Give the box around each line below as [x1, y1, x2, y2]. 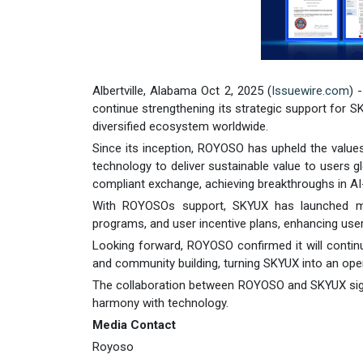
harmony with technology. [92, 296, 228, 311]
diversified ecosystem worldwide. [92, 119, 268, 135]
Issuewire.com [271, 83, 349, 99]
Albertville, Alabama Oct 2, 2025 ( [92, 83, 271, 99]
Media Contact [92, 318, 176, 333]
